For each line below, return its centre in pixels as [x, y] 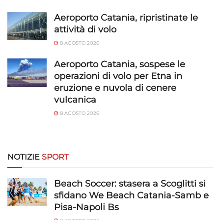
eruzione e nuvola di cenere [115, 88]
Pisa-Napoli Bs [86, 207]
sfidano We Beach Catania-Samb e [131, 196]
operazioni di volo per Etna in [118, 76]
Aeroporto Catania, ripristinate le [126, 18]
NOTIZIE [25, 157]
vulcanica [75, 100]
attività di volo [85, 30]
